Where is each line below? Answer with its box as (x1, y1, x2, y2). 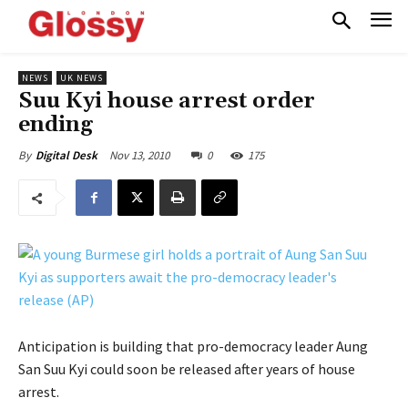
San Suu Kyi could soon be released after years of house (18, 360, 355, 379)
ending (18, 111, 93, 139)
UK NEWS (60, 72, 103, 85)
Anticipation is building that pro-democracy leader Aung (18, 337, 368, 356)
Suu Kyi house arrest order (18, 87, 315, 116)
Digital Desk (36, 148, 97, 164)
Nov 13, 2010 (109, 148, 169, 164)
